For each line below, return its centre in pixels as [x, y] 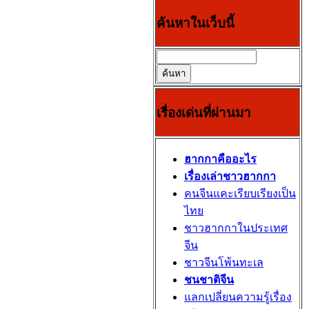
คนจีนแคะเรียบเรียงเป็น [240, 193]
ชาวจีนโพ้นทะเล [224, 262]
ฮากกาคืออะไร [220, 159]
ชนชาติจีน [209, 280]
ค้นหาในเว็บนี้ [196, 23]
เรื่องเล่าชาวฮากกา [230, 176]
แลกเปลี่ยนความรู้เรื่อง [238, 297]
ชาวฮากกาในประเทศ [236, 228]
